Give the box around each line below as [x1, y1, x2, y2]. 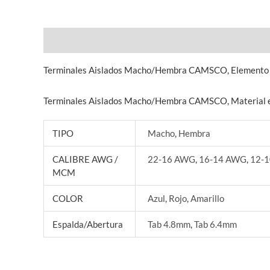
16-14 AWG [199, 153, 247, 165]
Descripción [43, 34, 92, 46]
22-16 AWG [148, 153, 196, 165]
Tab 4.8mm [148, 218, 191, 230]
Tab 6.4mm [194, 218, 237, 230]
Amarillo [190, 192, 225, 204]
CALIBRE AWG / [52, 153, 118, 165]
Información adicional [102, 34, 192, 46]
